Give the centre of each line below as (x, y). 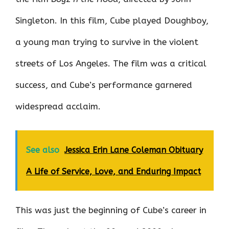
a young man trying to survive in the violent (107, 42)
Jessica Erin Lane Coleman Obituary (134, 150)
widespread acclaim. (58, 107)
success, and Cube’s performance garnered (104, 85)
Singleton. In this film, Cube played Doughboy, (112, 21)
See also (43, 150)
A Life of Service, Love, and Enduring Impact (113, 171)
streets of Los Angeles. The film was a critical (111, 64)
